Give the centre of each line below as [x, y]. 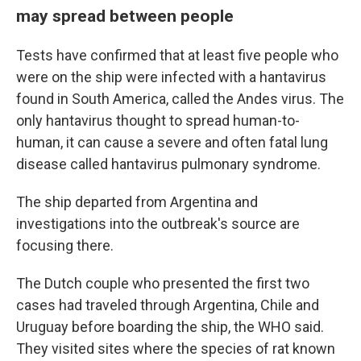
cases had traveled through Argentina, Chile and [168, 305]
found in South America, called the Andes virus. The [180, 99]
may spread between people [125, 16]
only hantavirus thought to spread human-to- [158, 120]
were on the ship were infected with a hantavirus [171, 77]
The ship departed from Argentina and [137, 202]
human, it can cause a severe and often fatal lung [172, 142]
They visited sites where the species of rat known [176, 349]
